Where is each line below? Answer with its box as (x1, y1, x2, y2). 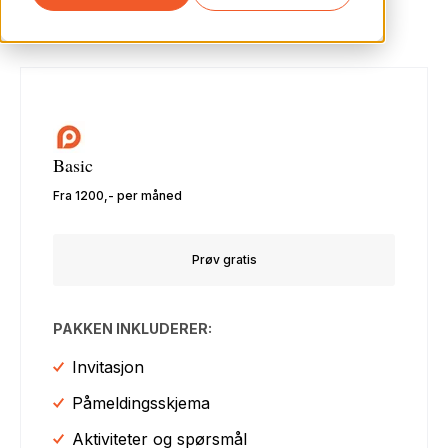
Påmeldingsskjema (72, 392, 211, 413)
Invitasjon (72, 356, 145, 377)
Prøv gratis (191, 251, 257, 267)
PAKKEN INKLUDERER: (53, 319, 213, 337)
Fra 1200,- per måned (53, 187, 183, 203)
